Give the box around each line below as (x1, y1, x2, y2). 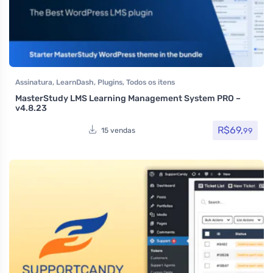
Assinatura (15, 77, 52, 87)
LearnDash (56, 77, 94, 87)
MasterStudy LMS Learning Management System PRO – (15, 93, 241, 104)
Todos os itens (126, 77, 175, 87)
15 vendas (101, 126, 135, 135)
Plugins (97, 77, 122, 87)
